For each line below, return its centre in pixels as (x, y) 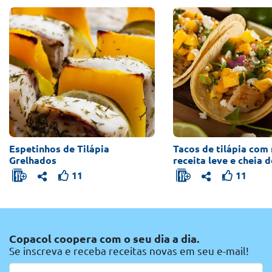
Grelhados (33, 160)
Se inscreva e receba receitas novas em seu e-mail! (129, 251)
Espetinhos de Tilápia (59, 148)
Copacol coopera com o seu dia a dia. (104, 239)
